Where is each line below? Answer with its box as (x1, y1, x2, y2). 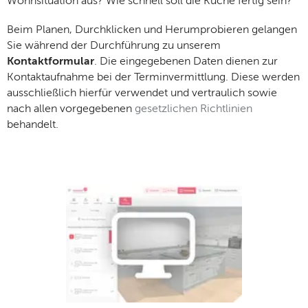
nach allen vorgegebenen (7, 103, 135, 115)
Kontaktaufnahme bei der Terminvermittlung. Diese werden (7, 71, 300, 83)
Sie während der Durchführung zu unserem (7, 40, 221, 52)
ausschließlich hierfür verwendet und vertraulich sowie (7, 87, 277, 99)
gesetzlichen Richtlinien (135, 103, 252, 115)
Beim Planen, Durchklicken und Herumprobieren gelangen (7, 24, 297, 36)
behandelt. (7, 119, 58, 131)
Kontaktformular (7, 56, 94, 67)
